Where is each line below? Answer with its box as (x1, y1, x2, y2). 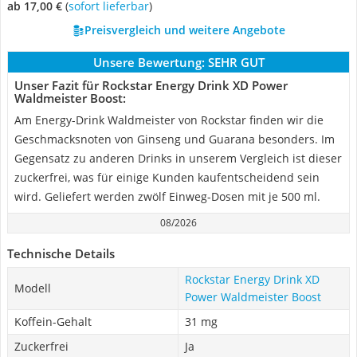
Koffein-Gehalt (14, 314, 92, 329)
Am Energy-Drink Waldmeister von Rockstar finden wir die (14, 112, 324, 127)
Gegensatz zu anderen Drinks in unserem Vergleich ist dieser (14, 151, 342, 166)
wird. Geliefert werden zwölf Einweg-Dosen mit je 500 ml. (14, 189, 320, 204)
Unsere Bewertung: (92, 54, 205, 70)
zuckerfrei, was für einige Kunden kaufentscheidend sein (14, 170, 320, 185)
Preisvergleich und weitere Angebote (84, 22, 285, 37)
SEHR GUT (207, 54, 265, 70)
